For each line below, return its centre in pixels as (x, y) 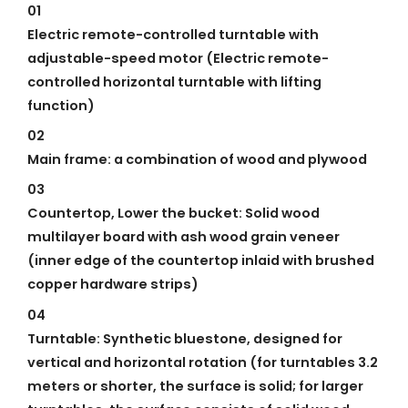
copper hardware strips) (113, 285)
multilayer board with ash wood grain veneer (184, 237)
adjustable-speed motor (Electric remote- (178, 58)
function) (61, 105)
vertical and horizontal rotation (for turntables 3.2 (203, 362)
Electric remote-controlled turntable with (173, 34)
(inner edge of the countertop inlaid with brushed (201, 261)
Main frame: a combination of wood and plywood (197, 160)
